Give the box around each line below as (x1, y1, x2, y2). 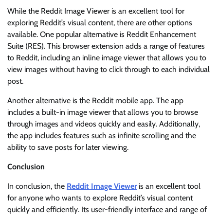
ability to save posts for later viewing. (7, 143, 128, 152)
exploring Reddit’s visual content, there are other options (7, 18, 192, 28)
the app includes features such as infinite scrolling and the (7, 131, 196, 141)
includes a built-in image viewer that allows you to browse (7, 108, 198, 117)
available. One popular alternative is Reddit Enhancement (7, 30, 196, 39)
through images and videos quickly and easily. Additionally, (7, 119, 200, 129)
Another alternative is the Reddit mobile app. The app (7, 96, 183, 106)
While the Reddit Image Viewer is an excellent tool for (7, 6, 184, 16)
